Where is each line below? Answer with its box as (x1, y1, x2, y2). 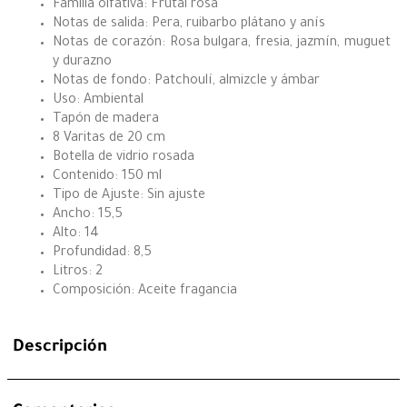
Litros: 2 (53, 265, 103, 281)
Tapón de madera (53, 113, 159, 128)
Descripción (13, 338, 107, 357)
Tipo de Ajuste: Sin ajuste (53, 189, 205, 204)
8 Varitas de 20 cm (53, 132, 165, 147)
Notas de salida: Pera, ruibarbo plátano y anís (53, 17, 325, 33)
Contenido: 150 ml (53, 170, 162, 185)
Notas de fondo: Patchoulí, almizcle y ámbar (53, 74, 320, 90)
